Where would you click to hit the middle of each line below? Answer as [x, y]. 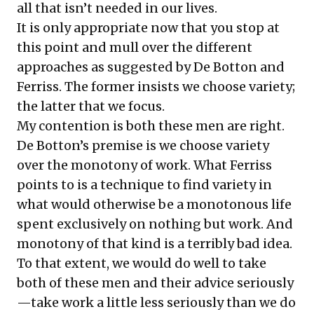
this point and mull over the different [135, 47]
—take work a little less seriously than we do [156, 302]
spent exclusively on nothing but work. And [155, 224]
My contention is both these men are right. [151, 125]
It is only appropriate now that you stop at [148, 27]
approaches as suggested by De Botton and [151, 67]
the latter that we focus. [91, 106]
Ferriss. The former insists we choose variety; [156, 86]
